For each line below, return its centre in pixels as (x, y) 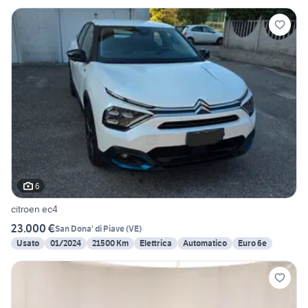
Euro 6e (252, 243)
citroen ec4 (34, 209)
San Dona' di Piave (90, 228)
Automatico (205, 243)
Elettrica (156, 243)
